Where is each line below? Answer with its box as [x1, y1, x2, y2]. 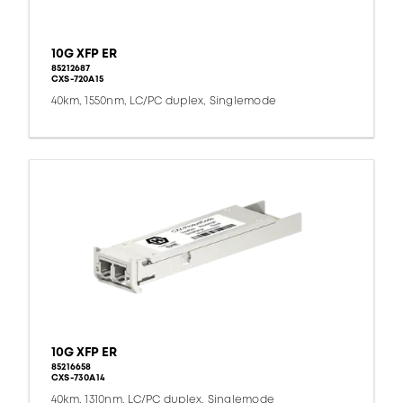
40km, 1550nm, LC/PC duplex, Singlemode [51, 94, 277, 110]
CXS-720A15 [51, 73, 103, 86]
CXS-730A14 [51, 372, 105, 385]
